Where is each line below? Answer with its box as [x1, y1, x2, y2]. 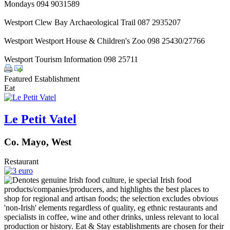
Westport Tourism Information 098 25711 [4, 54, 138, 64]
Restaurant [4, 157, 39, 166]
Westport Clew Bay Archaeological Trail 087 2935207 [4, 17, 181, 27]
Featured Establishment [4, 74, 80, 83]
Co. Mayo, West [4, 136, 71, 147]
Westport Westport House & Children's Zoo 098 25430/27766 [4, 36, 205, 45]
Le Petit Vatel [4, 112, 76, 126]
